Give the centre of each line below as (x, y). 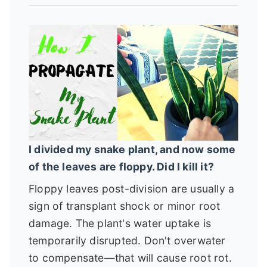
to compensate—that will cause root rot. (130, 257)
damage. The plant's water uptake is (120, 223)
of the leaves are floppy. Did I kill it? (122, 166)
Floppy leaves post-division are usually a (132, 188)
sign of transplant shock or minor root (125, 206)
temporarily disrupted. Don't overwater (127, 240)
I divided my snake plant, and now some (132, 149)
